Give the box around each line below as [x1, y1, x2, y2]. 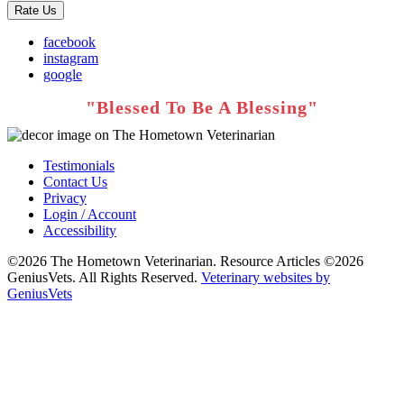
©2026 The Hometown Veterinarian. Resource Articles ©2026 [7, 253, 363, 270]
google [43, 67, 82, 83]
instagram [43, 50, 98, 67]
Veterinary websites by [201, 270, 330, 286]
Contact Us [43, 174, 107, 190]
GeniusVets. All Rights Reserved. [7, 270, 201, 286]
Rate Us [14, 4, 57, 18]
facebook [43, 34, 96, 50]
